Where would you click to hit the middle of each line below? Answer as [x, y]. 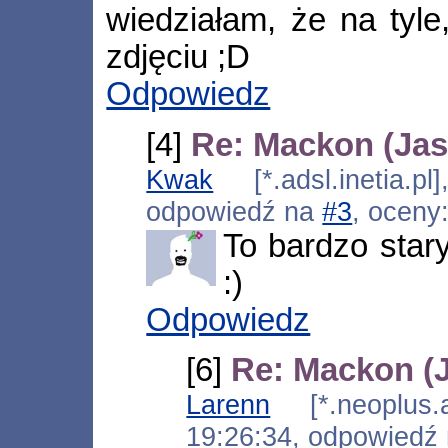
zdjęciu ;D [178, 57]
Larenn [228, 404]
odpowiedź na [234, 211]
